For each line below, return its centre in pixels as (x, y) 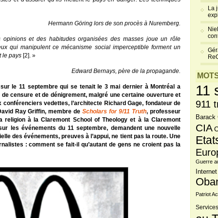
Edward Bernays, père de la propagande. (126, 71)
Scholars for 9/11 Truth (115, 111)
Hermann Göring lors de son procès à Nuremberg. (114, 23)
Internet (206, 172)
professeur (164, 111)
